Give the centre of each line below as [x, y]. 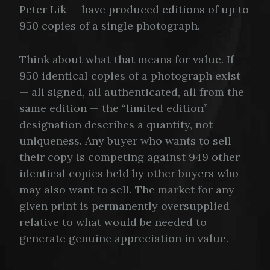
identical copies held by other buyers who [129, 173]
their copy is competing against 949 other [130, 157]
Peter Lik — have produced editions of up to [134, 9]
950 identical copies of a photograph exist [130, 75]
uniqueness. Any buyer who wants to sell [125, 140]
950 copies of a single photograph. [110, 25]
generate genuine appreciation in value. [124, 238]
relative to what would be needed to [113, 222]
